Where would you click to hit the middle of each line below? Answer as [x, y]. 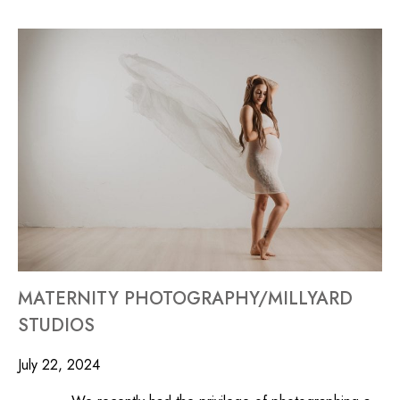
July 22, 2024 [59, 364]
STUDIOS [56, 325]
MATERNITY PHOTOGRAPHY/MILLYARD [185, 298]
